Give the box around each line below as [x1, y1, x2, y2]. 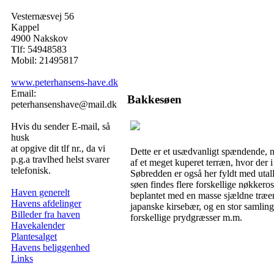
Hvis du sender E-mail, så [11, 121, 110, 131]
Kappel [11, 22, 39, 32]
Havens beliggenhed [11, 242, 90, 253]
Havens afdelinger [11, 198, 81, 209]
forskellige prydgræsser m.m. [130, 212, 242, 223]
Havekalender [11, 220, 65, 231]
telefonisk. [11, 165, 51, 176]
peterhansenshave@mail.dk [11, 99, 117, 109]
